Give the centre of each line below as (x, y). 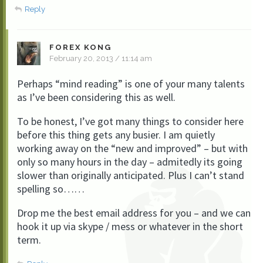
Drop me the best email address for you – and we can (134, 213)
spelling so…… (51, 189)
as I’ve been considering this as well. (96, 97)
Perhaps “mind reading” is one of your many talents (131, 84)
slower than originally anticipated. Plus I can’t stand (131, 175)
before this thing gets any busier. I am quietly (116, 135)
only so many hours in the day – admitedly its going (130, 162)
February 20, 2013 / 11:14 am (101, 58)
